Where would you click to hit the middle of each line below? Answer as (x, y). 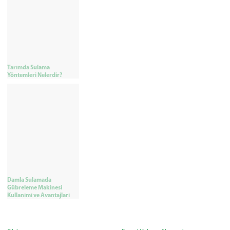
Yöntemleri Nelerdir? (35, 74)
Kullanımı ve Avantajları (39, 195)
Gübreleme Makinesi (35, 187)
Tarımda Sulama (28, 67)
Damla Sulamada (29, 180)
